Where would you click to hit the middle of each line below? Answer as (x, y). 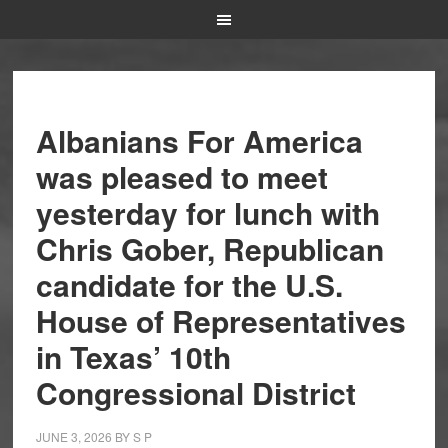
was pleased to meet (181, 176)
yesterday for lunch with (207, 212)
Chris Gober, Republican (209, 248)
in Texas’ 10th (133, 356)
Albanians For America (199, 140)
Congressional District (195, 392)
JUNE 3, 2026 (73, 436)
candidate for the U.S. (189, 284)
